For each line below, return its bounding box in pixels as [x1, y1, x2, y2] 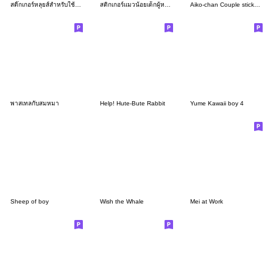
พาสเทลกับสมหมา [10, 99, 59, 107]
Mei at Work [190, 197, 223, 205]
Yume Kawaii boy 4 [190, 99, 244, 107]
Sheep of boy [10, 197, 49, 205]
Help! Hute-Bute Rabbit [100, 99, 166, 107]
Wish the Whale [100, 197, 144, 205]
